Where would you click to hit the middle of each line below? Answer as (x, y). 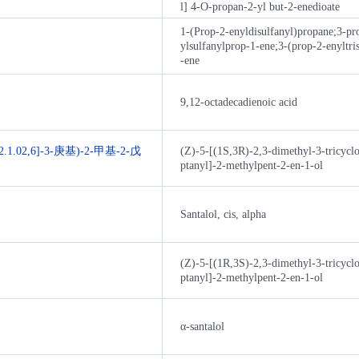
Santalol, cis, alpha (223, 214)
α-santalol (202, 326)
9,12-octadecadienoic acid (239, 102)
